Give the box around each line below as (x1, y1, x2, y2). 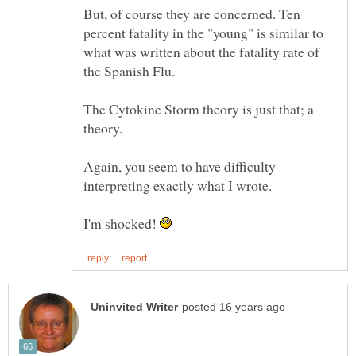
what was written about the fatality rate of (83, 41, 319, 61)
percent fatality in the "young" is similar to (83, 22, 323, 42)
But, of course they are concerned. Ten (83, 3, 300, 23)
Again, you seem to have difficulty (83, 156, 276, 176)
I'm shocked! (83, 213, 160, 233)
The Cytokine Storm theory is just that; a (83, 99, 314, 118)
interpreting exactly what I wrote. (83, 175, 272, 195)
